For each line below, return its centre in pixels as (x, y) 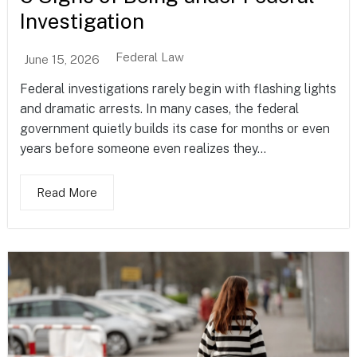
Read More (67, 193)
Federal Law (150, 57)
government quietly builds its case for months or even (175, 129)
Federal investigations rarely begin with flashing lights (178, 89)
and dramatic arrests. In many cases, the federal (159, 109)
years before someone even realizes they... (143, 149)
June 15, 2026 (62, 59)
